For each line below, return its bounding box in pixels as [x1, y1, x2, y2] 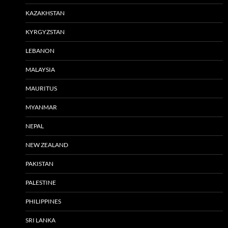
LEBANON [25, 46, 54, 54]
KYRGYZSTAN [25, 27, 65, 36]
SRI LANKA [25, 216, 55, 224]
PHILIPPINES [25, 197, 61, 205]
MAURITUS [25, 84, 57, 92]
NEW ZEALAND [25, 140, 68, 149]
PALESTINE [25, 178, 56, 186]
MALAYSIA [25, 65, 55, 73]
